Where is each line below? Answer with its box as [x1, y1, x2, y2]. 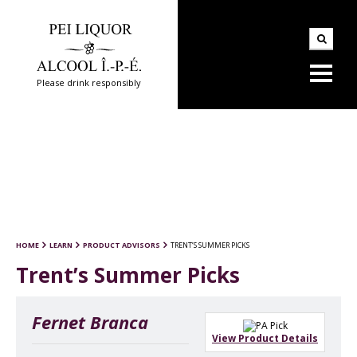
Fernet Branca [32, 309, 148, 334]
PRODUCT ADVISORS [83, 239, 160, 250]
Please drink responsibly [37, 76, 141, 88]
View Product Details [212, 331, 318, 346]
